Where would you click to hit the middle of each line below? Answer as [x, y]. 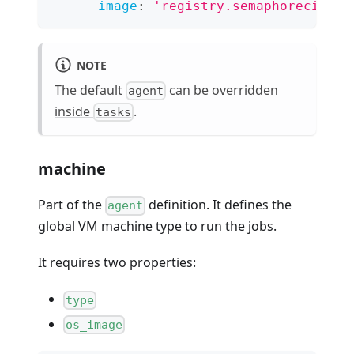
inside [74, 112]
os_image [94, 324]
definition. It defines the [219, 205]
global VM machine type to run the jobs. [157, 226]
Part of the [72, 205]
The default [90, 90]
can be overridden [222, 90]
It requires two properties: [117, 263]
